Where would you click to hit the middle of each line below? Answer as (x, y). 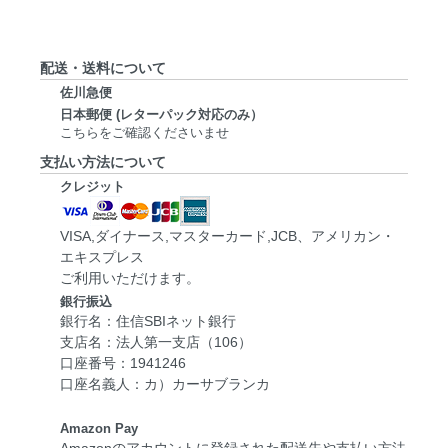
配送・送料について (103, 68)
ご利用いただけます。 (132, 278)
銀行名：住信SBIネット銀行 (148, 321)
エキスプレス (102, 257)
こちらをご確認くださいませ (144, 133)
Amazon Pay (99, 429)
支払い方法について (103, 162)
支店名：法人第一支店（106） (156, 342)
